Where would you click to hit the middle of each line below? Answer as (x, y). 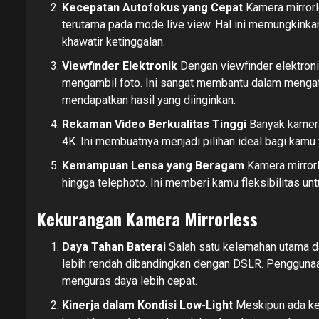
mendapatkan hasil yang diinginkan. (149, 100)
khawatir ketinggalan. (114, 41)
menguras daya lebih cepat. (130, 281)
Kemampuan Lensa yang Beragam (153, 165)
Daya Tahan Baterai (114, 246)
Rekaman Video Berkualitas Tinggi (154, 124)
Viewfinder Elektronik (120, 66)
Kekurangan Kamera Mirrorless (147, 218)
